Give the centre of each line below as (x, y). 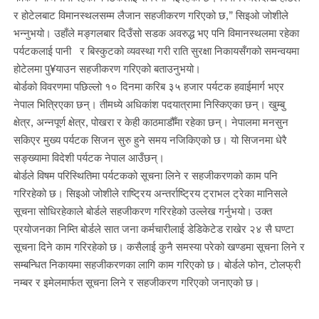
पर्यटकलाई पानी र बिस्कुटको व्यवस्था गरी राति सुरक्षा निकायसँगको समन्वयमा (156, 51)
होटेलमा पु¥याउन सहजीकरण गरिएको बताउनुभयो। (107, 69)
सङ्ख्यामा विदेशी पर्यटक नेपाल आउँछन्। (89, 158)
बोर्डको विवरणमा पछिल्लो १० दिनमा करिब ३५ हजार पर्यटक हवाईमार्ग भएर (148, 87)
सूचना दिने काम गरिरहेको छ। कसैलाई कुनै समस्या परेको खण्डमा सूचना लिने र (159, 247)
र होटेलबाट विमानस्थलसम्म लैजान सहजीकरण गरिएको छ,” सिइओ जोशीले (151, 15)
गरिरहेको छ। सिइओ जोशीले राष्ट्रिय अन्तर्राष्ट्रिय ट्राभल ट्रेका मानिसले (150, 193)
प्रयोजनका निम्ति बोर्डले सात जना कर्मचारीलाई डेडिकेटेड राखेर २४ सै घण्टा (153, 229)
